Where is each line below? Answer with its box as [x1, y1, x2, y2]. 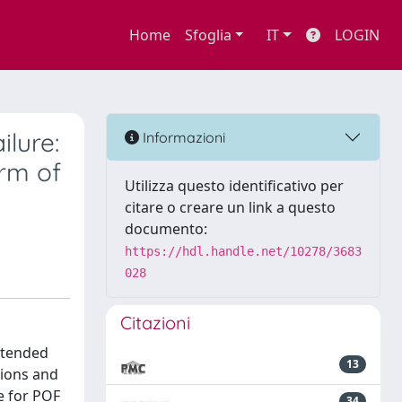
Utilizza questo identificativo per [125, 176, 344, 196]
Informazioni [139, 127, 225, 146]
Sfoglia [184, 25, 232, 45]
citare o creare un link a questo [125, 197, 336, 217]
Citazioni [120, 311, 190, 334]
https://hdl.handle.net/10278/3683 [125, 244, 362, 258]
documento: [125, 219, 207, 239]
